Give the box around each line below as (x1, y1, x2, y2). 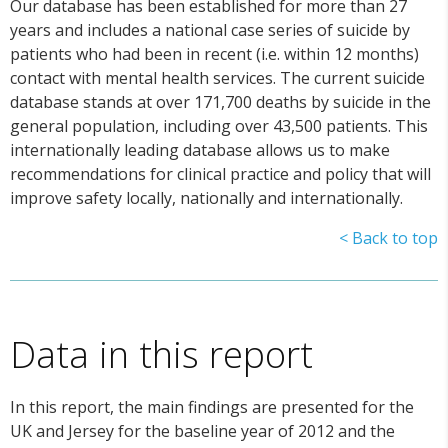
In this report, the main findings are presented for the (10, 395, 414, 418)
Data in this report (10, 329, 313, 380)
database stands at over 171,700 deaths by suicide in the (10, 91, 431, 114)
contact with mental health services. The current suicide (10, 67, 425, 90)
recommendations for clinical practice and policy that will (10, 163, 431, 186)
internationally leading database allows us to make (10, 139, 390, 162)
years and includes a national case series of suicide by (10, 19, 410, 42)
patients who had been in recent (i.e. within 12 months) (10, 43, 419, 66)
